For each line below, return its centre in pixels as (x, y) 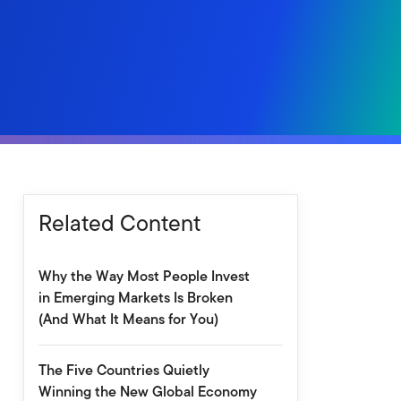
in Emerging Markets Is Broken (135, 298)
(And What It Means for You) (128, 319)
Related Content (119, 223)
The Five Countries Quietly (124, 370)
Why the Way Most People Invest (144, 276)
